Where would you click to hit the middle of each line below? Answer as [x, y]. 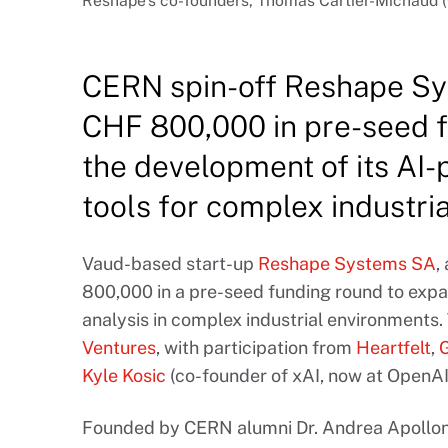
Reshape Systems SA [347, 264]
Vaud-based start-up [170, 264]
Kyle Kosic [124, 376]
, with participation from [256, 348]
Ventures [119, 348]
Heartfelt [393, 348]
